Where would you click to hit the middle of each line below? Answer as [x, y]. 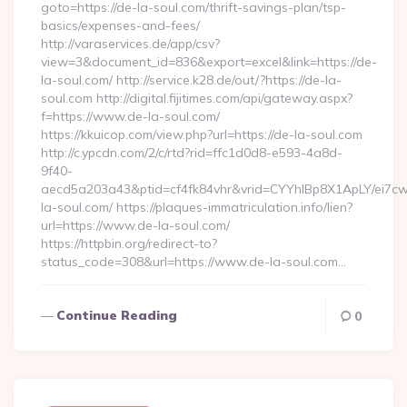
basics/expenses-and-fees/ [120, 25]
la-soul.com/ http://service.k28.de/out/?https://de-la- [191, 80]
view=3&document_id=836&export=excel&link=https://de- [209, 62]
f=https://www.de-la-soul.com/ [130, 116]
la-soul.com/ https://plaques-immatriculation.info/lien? [197, 207]
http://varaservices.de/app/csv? [130, 44]
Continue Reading [117, 315]
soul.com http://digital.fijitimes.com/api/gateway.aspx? [197, 98]
